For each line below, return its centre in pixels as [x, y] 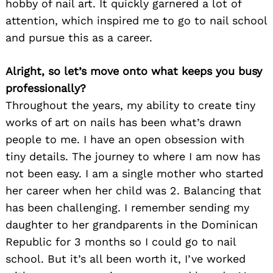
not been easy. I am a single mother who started [134, 174]
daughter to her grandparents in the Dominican [132, 225]
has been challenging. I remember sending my [127, 208]
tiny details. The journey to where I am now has [133, 157]
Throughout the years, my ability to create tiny [130, 105]
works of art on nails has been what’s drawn [123, 122]
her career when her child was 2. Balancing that [133, 191]
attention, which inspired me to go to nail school [136, 21]
